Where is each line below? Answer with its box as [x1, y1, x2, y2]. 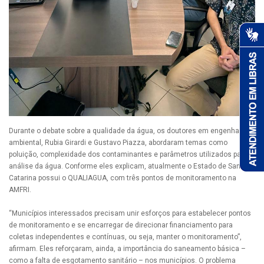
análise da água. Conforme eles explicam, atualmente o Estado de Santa [9, 161, 247, 170]
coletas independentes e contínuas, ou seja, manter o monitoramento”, [9, 232, 242, 241]
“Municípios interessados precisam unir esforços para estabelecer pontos [9, 209, 251, 217]
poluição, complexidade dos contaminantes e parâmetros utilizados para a [9, 150, 253, 159]
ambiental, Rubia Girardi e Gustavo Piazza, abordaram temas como [9, 138, 227, 147]
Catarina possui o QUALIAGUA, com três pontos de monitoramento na [9, 173, 236, 182]
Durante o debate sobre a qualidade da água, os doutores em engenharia [9, 126, 247, 135]
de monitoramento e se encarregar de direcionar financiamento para [9, 220, 233, 229]
